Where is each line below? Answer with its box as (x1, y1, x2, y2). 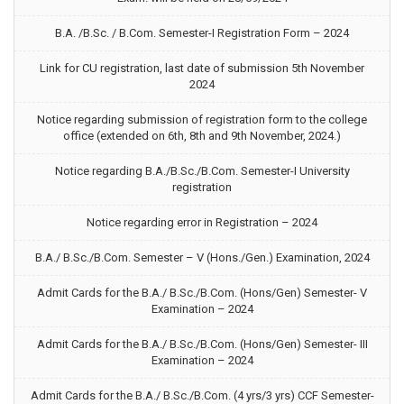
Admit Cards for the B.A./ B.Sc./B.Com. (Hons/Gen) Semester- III (36, 337, 368, 351)
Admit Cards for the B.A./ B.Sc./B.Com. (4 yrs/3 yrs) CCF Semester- (30, 389, 374, 402)
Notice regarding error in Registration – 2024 (87, 216, 317, 229)
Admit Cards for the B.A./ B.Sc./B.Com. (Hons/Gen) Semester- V (37, 286, 367, 299)
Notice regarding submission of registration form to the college (37, 113, 367, 126)
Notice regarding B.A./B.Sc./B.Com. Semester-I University (54, 164, 350, 178)
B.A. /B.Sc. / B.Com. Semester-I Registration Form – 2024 (55, 26, 349, 40)
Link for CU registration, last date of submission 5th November (40, 61, 364, 75)
